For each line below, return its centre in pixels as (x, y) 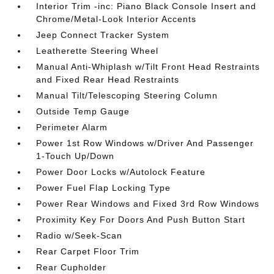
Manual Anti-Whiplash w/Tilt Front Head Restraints (148, 67)
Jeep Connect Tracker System (103, 35)
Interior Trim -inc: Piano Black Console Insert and (146, 6)
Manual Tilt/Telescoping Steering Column (127, 95)
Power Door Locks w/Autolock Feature (121, 172)
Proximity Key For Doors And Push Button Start (141, 220)
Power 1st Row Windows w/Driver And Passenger (145, 143)
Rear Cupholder (72, 267)
